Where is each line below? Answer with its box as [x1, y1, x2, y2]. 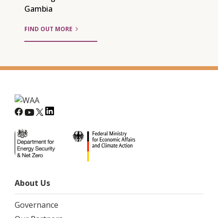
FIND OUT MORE [24, 25, 73, 34]
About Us [15, 178, 50, 189]
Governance [15, 200, 58, 211]
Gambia [24, 3, 53, 15]
